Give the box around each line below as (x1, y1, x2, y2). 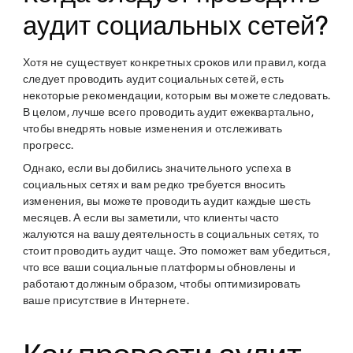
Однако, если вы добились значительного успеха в (22, 162, 291, 174)
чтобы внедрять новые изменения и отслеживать (22, 122, 282, 135)
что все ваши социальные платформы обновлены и (22, 261, 296, 273)
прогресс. (22, 139, 76, 151)
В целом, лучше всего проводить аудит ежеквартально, (22, 106, 314, 118)
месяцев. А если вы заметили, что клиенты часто (22, 211, 280, 224)
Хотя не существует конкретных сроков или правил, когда (22, 56, 326, 69)
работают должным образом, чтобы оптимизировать (22, 277, 301, 290)
